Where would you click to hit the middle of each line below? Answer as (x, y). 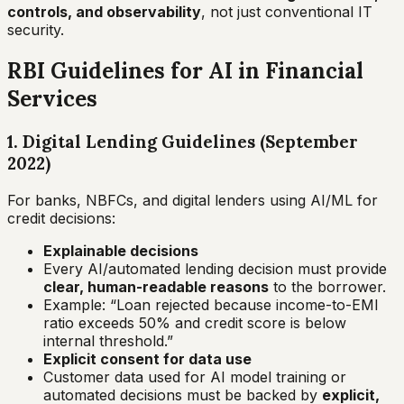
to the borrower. (327, 286)
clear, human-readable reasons (156, 286)
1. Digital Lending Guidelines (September (183, 141)
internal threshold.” (108, 340)
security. (36, 30)
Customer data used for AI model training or (195, 376)
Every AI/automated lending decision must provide (215, 268)
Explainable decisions (121, 250)
